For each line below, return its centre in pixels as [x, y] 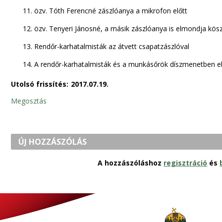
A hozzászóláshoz [131, 163]
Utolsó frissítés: [39, 84]
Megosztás [28, 101]
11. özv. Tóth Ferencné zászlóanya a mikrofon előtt [105, 10]
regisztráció [186, 163]
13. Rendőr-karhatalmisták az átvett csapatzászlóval [106, 46]
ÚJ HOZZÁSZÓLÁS [53, 141]
